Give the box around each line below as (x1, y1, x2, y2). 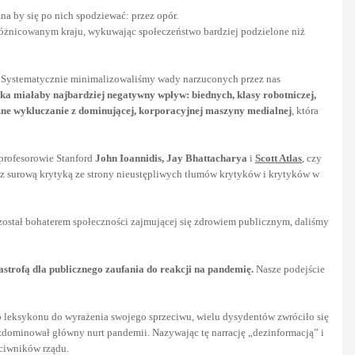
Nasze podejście (254, 262, 325, 275)
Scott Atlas (255, 151, 302, 164)
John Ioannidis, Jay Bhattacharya (95, 151, 247, 164)
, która (292, 104, 319, 116)
